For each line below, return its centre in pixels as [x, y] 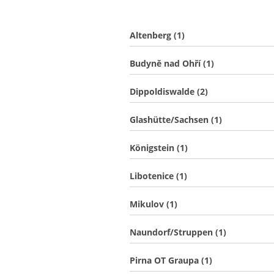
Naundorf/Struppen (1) [178, 232]
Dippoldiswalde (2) [169, 91]
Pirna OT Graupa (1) [171, 260]
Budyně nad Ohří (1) [172, 63]
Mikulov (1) [154, 204]
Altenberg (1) [157, 35]
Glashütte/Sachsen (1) [176, 120]
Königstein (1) [159, 148]
